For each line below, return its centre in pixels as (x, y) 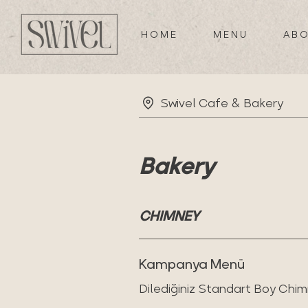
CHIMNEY (169, 216)
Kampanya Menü (192, 264)
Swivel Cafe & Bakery (222, 103)
